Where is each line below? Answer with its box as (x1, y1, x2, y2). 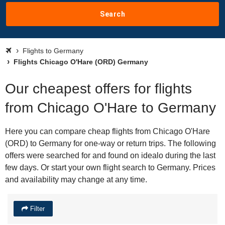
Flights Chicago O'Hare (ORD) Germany (12, 58, 148, 66)
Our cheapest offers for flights (5, 81, 192, 96)
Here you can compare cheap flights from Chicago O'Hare (5, 127, 210, 136)
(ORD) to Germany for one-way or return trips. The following (5, 139, 216, 148)
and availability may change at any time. (5, 175, 147, 184)
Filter (28, 205, 45, 212)
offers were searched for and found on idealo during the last (5, 151, 215, 160)
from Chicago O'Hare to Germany (5, 100, 216, 116)
